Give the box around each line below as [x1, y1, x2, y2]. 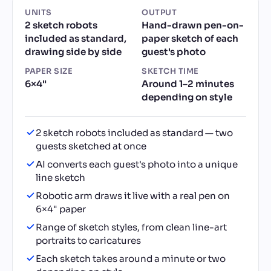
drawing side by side [25, 45, 122, 57]
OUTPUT [142, 7, 177, 18]
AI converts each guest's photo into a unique [35, 158, 238, 170]
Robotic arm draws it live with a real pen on [35, 189, 230, 201]
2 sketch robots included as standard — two [35, 126, 233, 139]
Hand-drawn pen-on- [142, 19, 244, 31]
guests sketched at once [35, 140, 146, 152]
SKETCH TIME [142, 66, 199, 76]
